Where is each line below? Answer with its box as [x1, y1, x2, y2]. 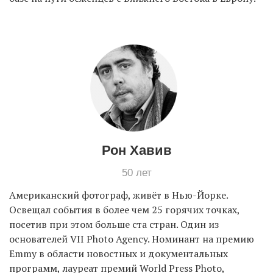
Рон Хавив [101, 142, 172, 158]
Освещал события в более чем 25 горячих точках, [9, 202, 239, 216]
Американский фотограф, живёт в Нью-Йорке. [9, 188, 228, 202]
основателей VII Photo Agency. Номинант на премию [9, 232, 254, 246]
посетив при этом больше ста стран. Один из [9, 217, 219, 231]
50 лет [121, 166, 152, 179]
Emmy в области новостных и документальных [9, 246, 228, 260]
